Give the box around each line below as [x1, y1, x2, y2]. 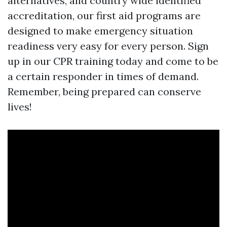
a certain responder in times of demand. [8, 70, 199, 83]
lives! [8, 100, 32, 113]
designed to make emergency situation [8, 24, 193, 37]
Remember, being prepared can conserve [8, 85, 201, 98]
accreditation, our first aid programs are [8, 9, 201, 22]
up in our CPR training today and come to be [8, 55, 218, 68]
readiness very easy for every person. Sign [8, 40, 209, 53]
